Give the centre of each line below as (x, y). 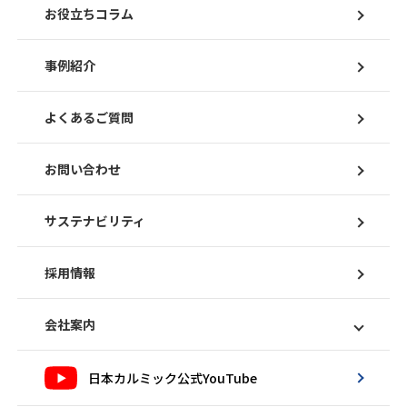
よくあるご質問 (89, 118)
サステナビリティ (95, 221)
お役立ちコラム (89, 14)
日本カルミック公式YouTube (173, 378)
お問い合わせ (83, 169)
